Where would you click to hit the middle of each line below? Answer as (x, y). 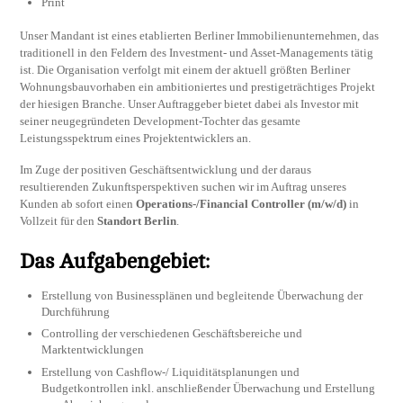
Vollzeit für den (59, 220)
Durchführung (76, 311)
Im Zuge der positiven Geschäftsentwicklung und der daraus (166, 169)
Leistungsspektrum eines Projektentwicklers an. (136, 139)
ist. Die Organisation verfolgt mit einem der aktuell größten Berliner (185, 70)
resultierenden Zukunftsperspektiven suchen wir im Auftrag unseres (184, 186)
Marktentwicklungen (93, 350)
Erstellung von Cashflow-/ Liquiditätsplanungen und (171, 372)
